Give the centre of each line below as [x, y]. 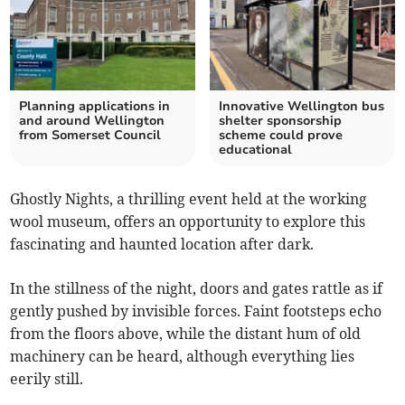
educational [255, 150]
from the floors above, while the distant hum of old [186, 334]
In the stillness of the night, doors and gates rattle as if [197, 289]
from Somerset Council [90, 136]
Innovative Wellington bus [301, 107]
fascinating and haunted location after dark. [164, 245]
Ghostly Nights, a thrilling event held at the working [189, 199]
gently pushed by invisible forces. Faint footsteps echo [196, 311]
